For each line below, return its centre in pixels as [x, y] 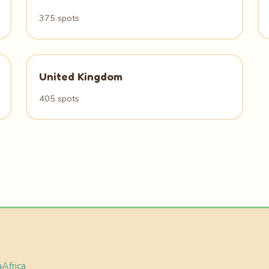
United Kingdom [80, 76]
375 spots [59, 18]
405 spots [59, 98]
